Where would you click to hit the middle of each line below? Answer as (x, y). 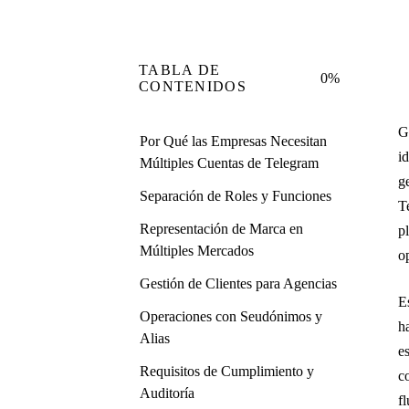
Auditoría (167, 393)
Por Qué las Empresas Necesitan (233, 141)
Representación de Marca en (221, 229)
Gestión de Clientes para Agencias (238, 283)
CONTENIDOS (193, 86)
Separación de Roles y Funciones (236, 196)
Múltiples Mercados (197, 251)
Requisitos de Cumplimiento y (227, 371)
